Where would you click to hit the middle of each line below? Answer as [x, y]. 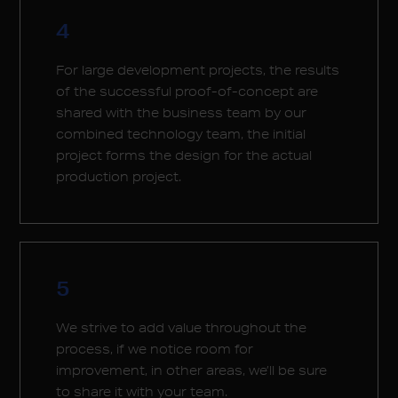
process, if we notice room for [155, 349]
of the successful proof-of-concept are [187, 92]
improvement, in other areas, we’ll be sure [192, 370]
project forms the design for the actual [184, 155]
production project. [119, 177]
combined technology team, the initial [181, 134]
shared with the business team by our [182, 113]
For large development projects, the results [198, 70]
